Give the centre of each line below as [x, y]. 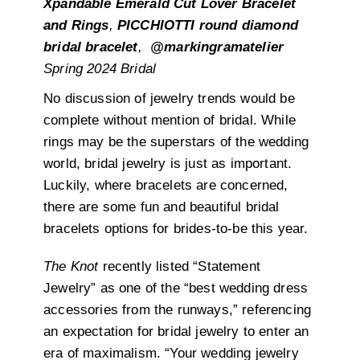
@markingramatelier [217, 47]
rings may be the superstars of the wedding [176, 142]
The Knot [71, 267]
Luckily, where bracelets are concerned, [166, 186]
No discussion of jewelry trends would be [169, 99]
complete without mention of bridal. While [170, 121]
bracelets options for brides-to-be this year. [176, 229]
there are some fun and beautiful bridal [162, 207]
